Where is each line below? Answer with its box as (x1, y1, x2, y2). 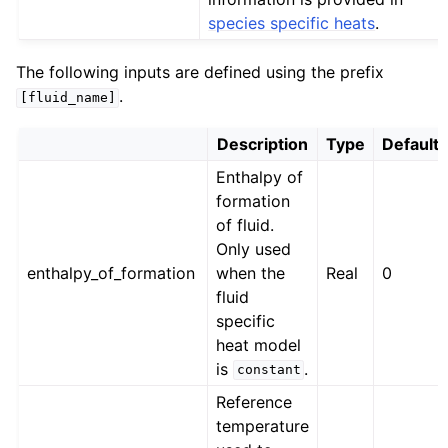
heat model (216, 334, 302, 355)
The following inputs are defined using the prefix (16, 62, 384, 83)
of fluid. (216, 214, 275, 235)
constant (236, 362, 301, 378)
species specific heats (208, 13, 376, 34)
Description (217, 133, 309, 154)
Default (382, 133, 440, 154)
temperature (216, 415, 310, 436)
